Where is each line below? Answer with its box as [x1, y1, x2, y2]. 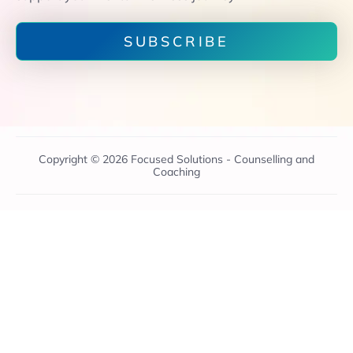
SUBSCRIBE [123, 32, 230, 50]
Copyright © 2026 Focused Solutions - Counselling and [39, 152, 314, 166]
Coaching [153, 165, 200, 179]
